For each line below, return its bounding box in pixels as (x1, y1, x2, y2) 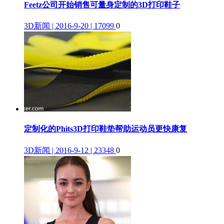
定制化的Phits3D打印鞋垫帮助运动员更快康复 (24, 124, 187, 133)
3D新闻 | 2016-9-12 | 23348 (24, 145, 114, 154)
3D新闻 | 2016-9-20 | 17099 (24, 21, 114, 30)
